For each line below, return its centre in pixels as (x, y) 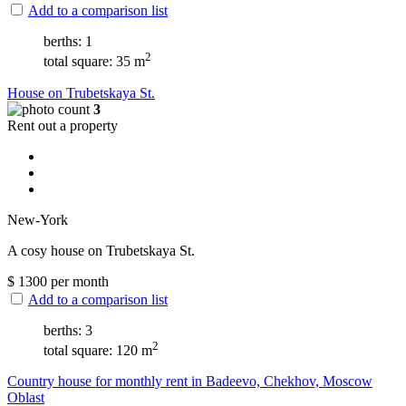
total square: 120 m (98, 351)
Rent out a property (63, 125)
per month (78, 281)
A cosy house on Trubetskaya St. (101, 250)
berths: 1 (68, 42)
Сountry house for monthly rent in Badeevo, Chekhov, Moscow (190, 382)
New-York (38, 219)
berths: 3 (68, 330)
